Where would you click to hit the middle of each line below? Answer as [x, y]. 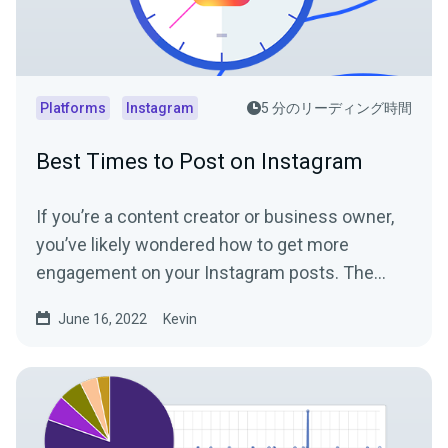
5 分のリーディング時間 [336, 107]
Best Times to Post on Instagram [199, 161]
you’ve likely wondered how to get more [192, 244]
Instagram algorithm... [122, 300]
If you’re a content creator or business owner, [215, 216]
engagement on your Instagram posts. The [205, 272]
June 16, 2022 [102, 318]
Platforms [73, 107]
